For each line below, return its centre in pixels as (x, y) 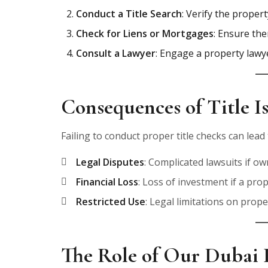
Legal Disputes (110, 162)
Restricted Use (111, 201)
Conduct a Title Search (129, 13)
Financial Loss (107, 182)
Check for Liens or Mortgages (145, 33)
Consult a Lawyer (116, 53)
